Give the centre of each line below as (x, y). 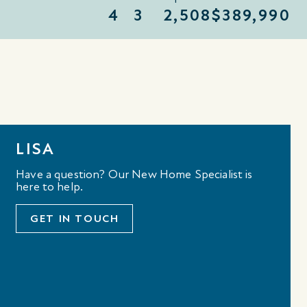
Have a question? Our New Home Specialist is (134, 174)
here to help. (50, 186)
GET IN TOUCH (75, 218)
